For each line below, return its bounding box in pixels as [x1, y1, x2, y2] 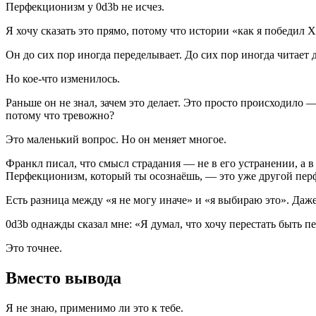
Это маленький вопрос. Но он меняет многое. [6, 133, 226, 146]
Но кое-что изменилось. [6, 73, 120, 85]
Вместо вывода [6, 269, 121, 288]
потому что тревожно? [6, 109, 114, 122]
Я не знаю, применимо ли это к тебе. [6, 301, 183, 314]
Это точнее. [6, 242, 62, 255]
